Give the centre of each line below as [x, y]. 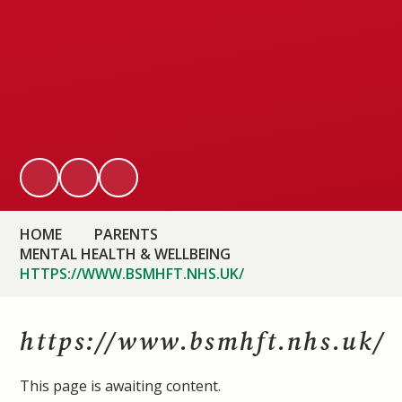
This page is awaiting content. [121, 385]
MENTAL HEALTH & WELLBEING [126, 253]
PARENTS [127, 234]
